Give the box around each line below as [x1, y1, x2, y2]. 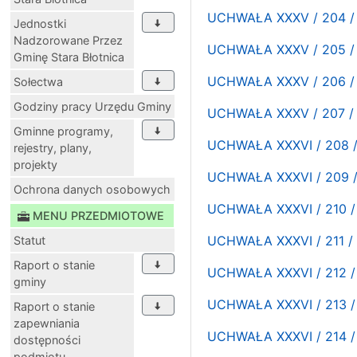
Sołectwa [14, 74, 63, 88]
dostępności [14, 332, 80, 347]
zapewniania [14, 316, 80, 330]
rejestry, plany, [14, 140, 92, 155]
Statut [14, 233, 45, 247]
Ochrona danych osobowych [14, 182, 171, 196]
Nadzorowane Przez [14, 33, 123, 47]
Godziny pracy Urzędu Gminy [14, 99, 171, 113]
